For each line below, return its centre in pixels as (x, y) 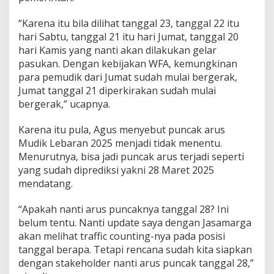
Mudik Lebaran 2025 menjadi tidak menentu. (120, 143)
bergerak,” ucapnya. (64, 104)
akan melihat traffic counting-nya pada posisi (122, 236)
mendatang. (46, 184)
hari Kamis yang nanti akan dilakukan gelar (117, 50)
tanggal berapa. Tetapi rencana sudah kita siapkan (135, 250)
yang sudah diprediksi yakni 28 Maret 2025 (116, 170)
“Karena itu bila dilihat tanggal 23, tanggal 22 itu (129, 24)
